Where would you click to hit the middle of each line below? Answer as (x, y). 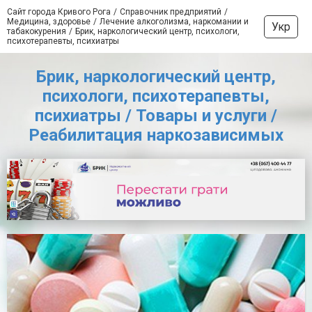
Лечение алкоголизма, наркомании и (174, 22)
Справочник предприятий (171, 12)
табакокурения (37, 31)
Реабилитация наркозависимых (156, 135)
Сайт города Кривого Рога (59, 12)
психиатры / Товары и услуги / (156, 116)
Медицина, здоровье (49, 22)
